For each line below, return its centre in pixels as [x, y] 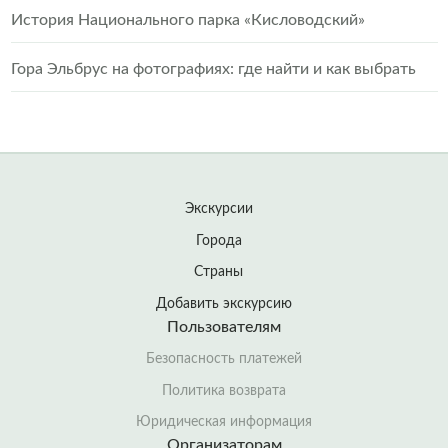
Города [218, 240]
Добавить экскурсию [224, 303]
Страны [219, 272]
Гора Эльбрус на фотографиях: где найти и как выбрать [213, 68]
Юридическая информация [224, 422]
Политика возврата [224, 390]
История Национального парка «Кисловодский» [187, 20]
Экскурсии [218, 209]
